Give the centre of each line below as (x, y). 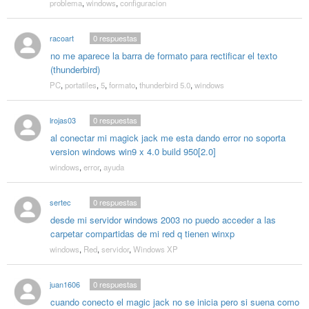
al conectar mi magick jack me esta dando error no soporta (168, 137)
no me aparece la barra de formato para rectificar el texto (163, 55)
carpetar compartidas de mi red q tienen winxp (142, 233)
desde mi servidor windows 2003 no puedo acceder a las (163, 219)
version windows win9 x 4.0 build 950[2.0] (133, 151)
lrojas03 (62, 120)
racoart (61, 38)
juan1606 (64, 284)
